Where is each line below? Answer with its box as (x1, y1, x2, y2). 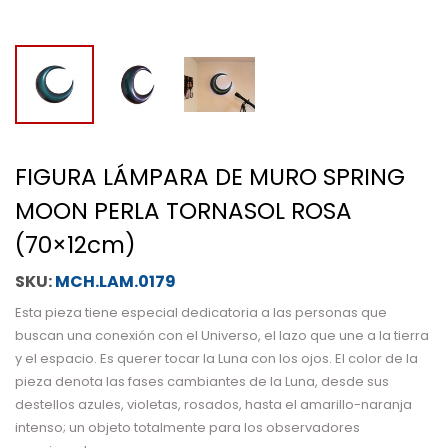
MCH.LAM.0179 (55, 269, 176, 293)
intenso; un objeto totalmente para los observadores (15, 417, 360, 437)
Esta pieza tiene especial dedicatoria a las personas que (15, 302, 387, 322)
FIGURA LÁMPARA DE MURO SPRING (15, 160, 405, 193)
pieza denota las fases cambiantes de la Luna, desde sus (15, 371, 389, 391)
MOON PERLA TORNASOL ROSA (15, 194, 352, 227)
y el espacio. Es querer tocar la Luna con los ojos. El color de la (15, 348, 418, 368)
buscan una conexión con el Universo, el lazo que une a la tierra (15, 325, 429, 345)
